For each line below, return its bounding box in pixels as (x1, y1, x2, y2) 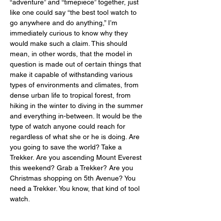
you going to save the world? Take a (10, 143, 124, 151)
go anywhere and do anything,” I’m (10, 19, 119, 27)
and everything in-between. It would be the (10, 112, 144, 120)
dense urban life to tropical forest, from (10, 91, 133, 100)
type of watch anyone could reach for (10, 122, 127, 131)
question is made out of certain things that (10, 60, 143, 69)
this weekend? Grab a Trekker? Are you (10, 164, 135, 172)
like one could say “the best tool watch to (10, 8, 139, 17)
